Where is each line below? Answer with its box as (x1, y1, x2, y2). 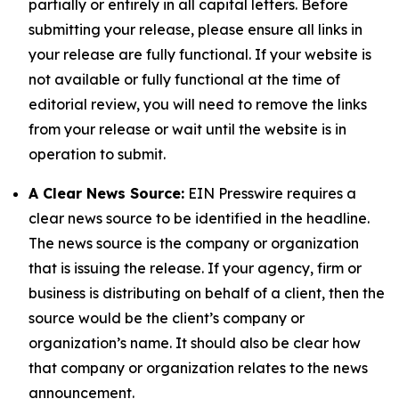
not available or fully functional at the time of (28, 70, 340, 88)
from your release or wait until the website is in (28, 120, 346, 138)
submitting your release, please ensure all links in (28, 20, 362, 38)
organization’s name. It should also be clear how (28, 334, 361, 352)
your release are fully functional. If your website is (28, 45, 371, 63)
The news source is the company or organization (28, 234, 359, 252)
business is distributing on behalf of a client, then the (28, 284, 385, 302)
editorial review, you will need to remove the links (28, 95, 367, 113)
